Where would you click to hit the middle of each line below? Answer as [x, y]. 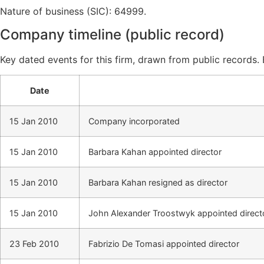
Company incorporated [134, 121]
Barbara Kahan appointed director [155, 152]
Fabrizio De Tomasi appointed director [164, 244]
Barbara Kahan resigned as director [158, 183]
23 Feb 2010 [34, 244]
